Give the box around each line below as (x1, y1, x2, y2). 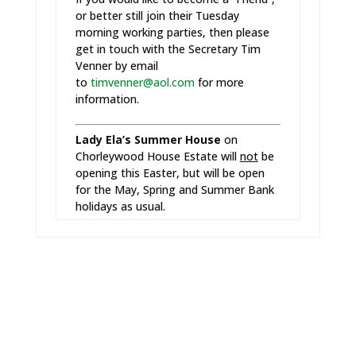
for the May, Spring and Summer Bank (75, 182, 274, 197)
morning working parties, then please (75, 25, 269, 40)
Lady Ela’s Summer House (75, 132, 221, 147)
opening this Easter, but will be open (75, 165, 265, 180)
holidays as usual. (75, 199, 168, 214)
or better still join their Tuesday (75, 8, 239, 23)
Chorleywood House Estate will (75, 149, 237, 164)
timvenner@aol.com (90, 75, 195, 90)
